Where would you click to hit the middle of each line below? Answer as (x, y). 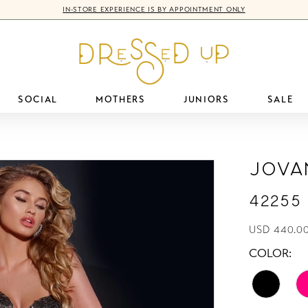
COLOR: (271, 253)
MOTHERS (121, 99)
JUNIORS (206, 99)
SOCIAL (37, 99)
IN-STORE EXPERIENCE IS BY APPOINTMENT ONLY (154, 10)
